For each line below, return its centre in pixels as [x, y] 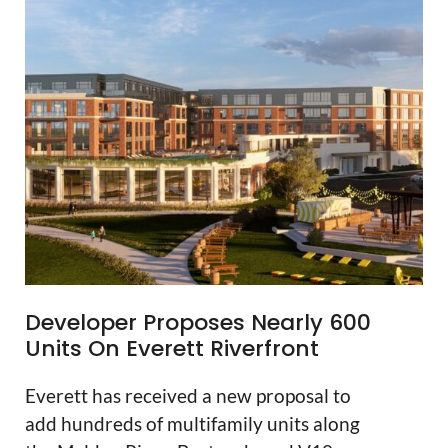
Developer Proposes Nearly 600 [198, 323]
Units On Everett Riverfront [172, 349]
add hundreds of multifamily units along [192, 424]
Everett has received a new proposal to [188, 396]
